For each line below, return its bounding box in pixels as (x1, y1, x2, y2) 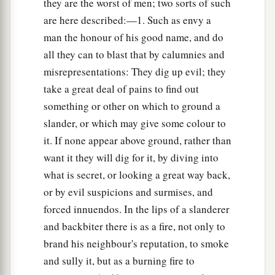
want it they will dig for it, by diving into (44, 150, 219, 165)
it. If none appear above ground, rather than (44, 133, 231, 148)
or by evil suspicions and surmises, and (44, 185, 213, 199)
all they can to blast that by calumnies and (44, 47, 225, 62)
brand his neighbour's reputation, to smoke (44, 236, 229, 251)
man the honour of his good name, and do (44, 30, 223, 45)
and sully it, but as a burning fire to (44, 254, 195, 268)
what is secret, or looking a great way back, (44, 168, 230, 182)
